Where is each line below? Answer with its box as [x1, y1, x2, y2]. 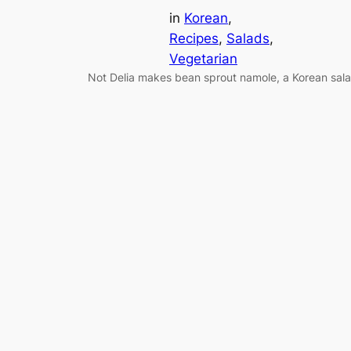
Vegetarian [169, 51, 237, 67]
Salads [226, 31, 270, 47]
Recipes [169, 31, 219, 47]
